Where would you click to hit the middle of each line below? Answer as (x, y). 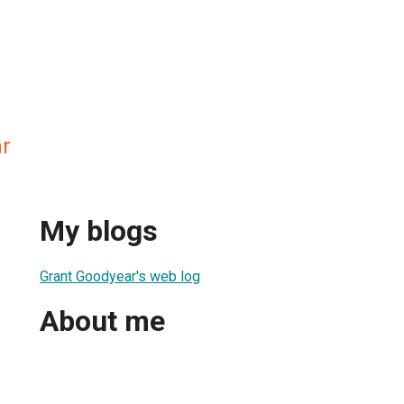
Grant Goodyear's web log (120, 276)
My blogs (99, 231)
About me (102, 321)
